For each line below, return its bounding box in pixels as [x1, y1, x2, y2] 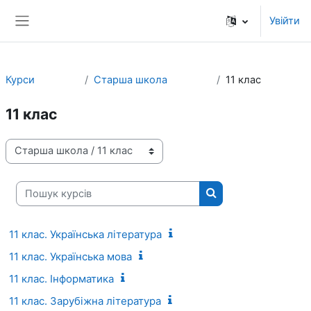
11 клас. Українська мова [9, 249, 132, 263]
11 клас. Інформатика [9, 271, 114, 285]
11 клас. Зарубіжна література [9, 294, 161, 308]
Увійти [269, 14, 300, 27]
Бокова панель [22, 27, 104, 42]
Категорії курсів [5, 151, 83, 164]
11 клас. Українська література [9, 227, 162, 241]
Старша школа [93, 74, 167, 87]
